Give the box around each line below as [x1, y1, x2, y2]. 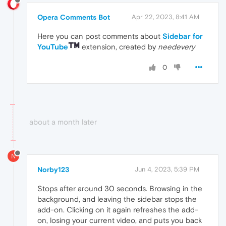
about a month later [29, 117, 97, 126]
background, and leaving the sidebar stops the [37, 195, 197, 204]
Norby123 [37, 165, 69, 174]
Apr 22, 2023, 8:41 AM [132, 13, 199, 21]
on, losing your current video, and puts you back [37, 216, 202, 225]
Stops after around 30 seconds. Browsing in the [37, 184, 202, 193]
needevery [158, 42, 195, 51]
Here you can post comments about [37, 31, 162, 40]
